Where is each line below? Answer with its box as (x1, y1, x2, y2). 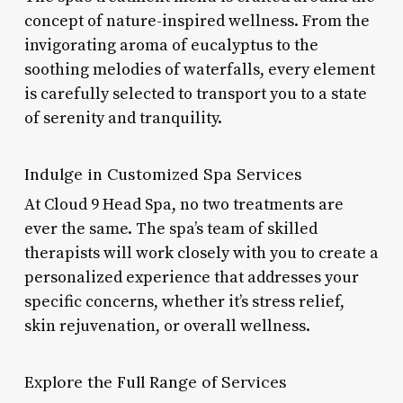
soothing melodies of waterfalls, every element (23, 58, 375, 80)
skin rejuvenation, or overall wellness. (23, 315, 310, 336)
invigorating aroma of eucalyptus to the (23, 34, 318, 56)
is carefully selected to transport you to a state (23, 83, 367, 104)
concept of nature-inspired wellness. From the (23, 10, 370, 31)
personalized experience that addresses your (23, 266, 359, 288)
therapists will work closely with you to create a (23, 242, 379, 264)
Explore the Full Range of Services (23, 371, 287, 392)
